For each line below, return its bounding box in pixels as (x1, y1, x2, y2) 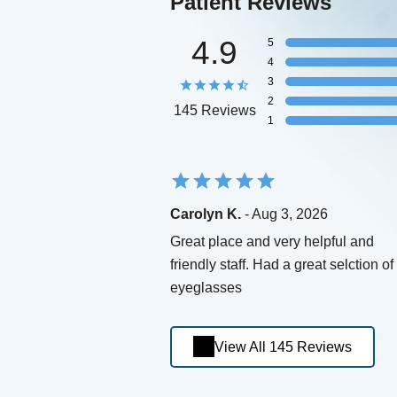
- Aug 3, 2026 (241, 206, 328, 222)
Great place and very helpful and (170, 233, 374, 249)
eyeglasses (170, 279, 242, 295)
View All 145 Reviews (214, 339, 352, 354)
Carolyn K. (170, 206, 241, 222)
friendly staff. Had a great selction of (170, 256, 393, 272)
